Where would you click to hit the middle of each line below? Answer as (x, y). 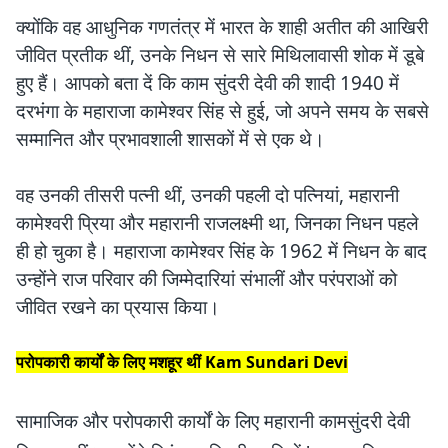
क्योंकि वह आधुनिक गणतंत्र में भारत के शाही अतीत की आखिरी (222, 26)
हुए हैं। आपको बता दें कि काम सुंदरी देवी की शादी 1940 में (207, 82)
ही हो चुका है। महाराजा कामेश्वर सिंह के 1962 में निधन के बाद (221, 250)
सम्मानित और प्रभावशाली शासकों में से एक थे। (170, 138)
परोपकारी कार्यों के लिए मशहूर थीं (110, 361)
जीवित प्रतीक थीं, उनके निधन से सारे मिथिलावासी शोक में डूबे (220, 54)
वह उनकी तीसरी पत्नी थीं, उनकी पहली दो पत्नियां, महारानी (207, 194)
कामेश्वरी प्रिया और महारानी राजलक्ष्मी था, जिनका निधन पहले (217, 222)
